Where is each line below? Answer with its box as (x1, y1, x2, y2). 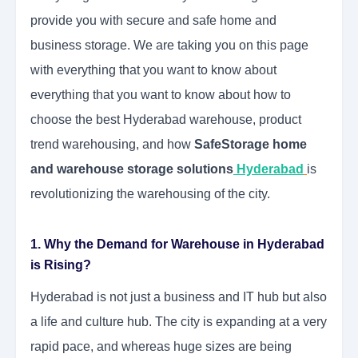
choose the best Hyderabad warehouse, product (30, 113, 301, 127)
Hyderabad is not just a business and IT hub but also (30, 290, 327, 304)
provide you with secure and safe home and (30, 14, 276, 28)
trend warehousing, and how (30, 137, 194, 152)
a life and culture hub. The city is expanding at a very (30, 315, 327, 329)
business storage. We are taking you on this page (30, 38, 308, 53)
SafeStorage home (194, 137, 307, 152)
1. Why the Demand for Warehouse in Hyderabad (30, 237, 324, 252)
